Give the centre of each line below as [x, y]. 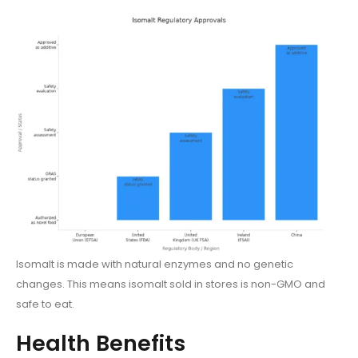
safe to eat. [45, 304]
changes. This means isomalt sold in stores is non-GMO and [171, 284]
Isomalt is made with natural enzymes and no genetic [155, 265]
